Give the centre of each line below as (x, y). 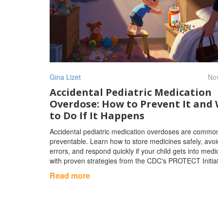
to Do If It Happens (97, 115)
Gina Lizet (65, 77)
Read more (70, 175)
